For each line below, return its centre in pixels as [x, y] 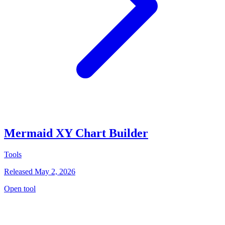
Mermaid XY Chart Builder [76, 133]
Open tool [20, 188]
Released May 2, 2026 [40, 171]
